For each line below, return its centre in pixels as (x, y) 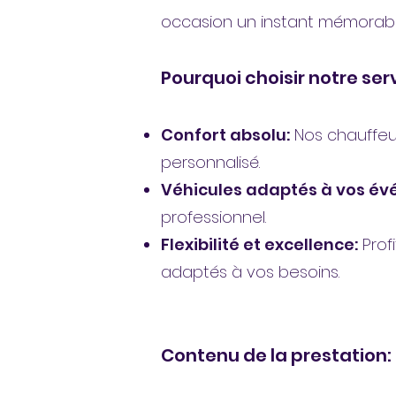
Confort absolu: (225, 135)
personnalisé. (210, 162)
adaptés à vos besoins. (250, 272)
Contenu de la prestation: (276, 355)
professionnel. (213, 217)
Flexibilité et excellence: (259, 244)
